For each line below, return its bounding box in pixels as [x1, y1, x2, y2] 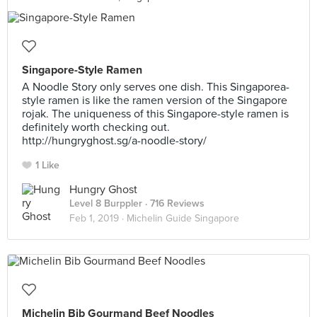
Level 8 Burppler [69, 197, 142, 209]
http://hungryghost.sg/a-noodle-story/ [22, 134, 207, 148]
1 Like [35, 159, 59, 171]
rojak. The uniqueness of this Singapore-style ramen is [22, 107, 289, 121]
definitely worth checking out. [22, 120, 170, 134]
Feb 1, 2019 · [69, 212, 127, 224]
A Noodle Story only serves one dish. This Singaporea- [22, 80, 289, 94]
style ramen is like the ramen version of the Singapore [22, 93, 287, 108]
